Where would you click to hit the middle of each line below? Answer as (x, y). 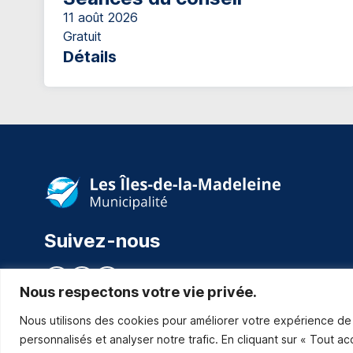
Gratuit (82, 36)
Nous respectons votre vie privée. (138, 292)
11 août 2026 (100, 17)
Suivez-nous (102, 240)
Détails (90, 56)
